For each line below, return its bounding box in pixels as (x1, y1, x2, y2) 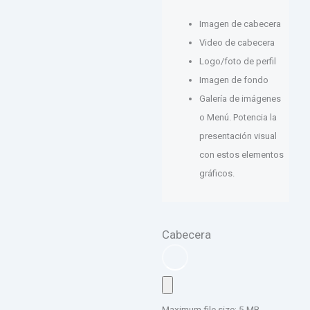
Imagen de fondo (199, 74, 268, 85)
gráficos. (199, 167, 235, 179)
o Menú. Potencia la (199, 111, 277, 122)
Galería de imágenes (199, 93, 281, 104)
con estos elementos (199, 149, 284, 160)
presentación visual (199, 130, 277, 141)
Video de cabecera (199, 37, 275, 48)
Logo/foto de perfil (199, 55, 276, 66)
